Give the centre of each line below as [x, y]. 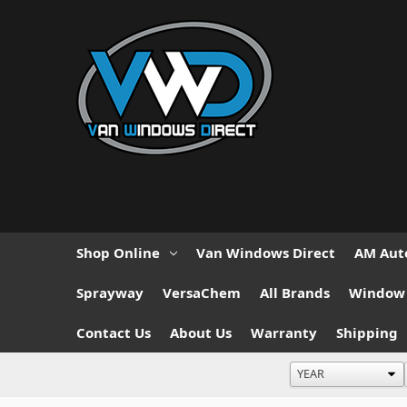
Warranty [284, 332]
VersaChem [202, 292]
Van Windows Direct [265, 252]
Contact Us [114, 332]
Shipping [367, 332]
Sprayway [110, 292]
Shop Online [118, 252]
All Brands [295, 292]
